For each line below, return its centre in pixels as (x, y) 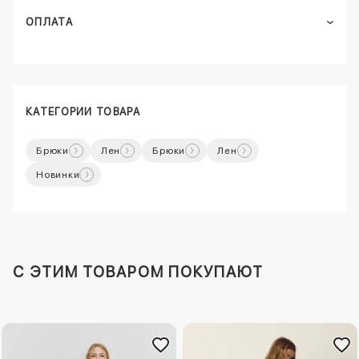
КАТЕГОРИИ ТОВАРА (83, 112)
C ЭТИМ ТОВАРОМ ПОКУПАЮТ (138, 272)
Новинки (58, 175)
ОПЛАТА (49, 22)
